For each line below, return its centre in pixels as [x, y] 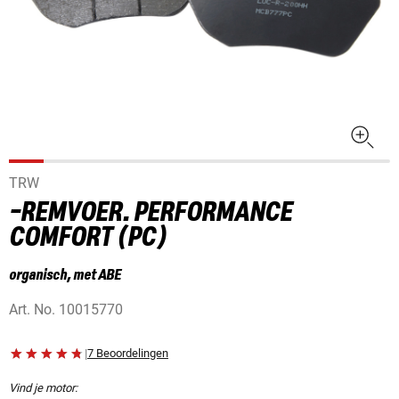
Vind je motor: [43, 388]
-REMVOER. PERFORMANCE [151, 213]
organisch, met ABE [65, 276]
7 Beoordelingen [128, 354]
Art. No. [34, 310]
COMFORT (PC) [88, 238]
